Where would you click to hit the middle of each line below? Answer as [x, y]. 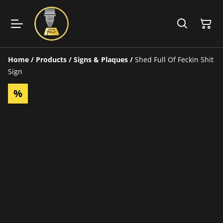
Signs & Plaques [101, 59]
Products [51, 59]
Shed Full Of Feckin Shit [174, 59]
